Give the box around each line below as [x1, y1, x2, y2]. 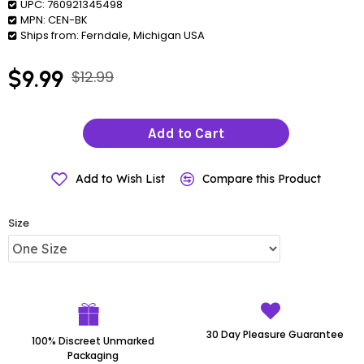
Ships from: [20, 28, 79, 44]
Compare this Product [202, 171, 321, 187]
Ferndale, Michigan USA [81, 28, 205, 44]
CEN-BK [48, 12, 88, 28]
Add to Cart [148, 124, 224, 141]
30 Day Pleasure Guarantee [206, 327, 344, 342]
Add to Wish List [76, 171, 165, 187]
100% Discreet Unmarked [31, 334, 154, 349]
